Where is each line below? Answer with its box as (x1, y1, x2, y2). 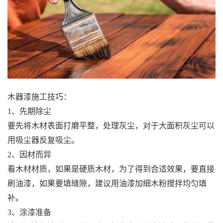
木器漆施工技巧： (7, 92, 71, 101)
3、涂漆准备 (7, 208, 51, 217)
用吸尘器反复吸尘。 (7, 135, 79, 144)
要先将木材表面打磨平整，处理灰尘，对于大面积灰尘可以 (7, 121, 215, 130)
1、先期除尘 (7, 107, 51, 115)
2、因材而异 (7, 150, 51, 159)
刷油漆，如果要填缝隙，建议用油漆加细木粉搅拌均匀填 (7, 179, 207, 188)
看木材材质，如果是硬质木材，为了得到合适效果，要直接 (7, 164, 215, 173)
